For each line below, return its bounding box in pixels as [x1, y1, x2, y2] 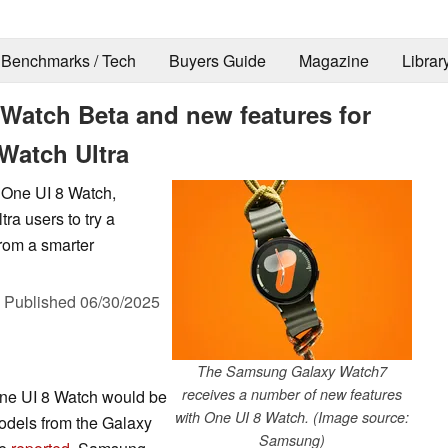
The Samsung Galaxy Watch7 [197, 360, 387, 381]
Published [4, 289, 80, 313]
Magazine [298, 49, 369, 73]
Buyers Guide [168, 49, 266, 73]
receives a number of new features [182, 383, 402, 404]
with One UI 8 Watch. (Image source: [175, 406, 409, 427]
